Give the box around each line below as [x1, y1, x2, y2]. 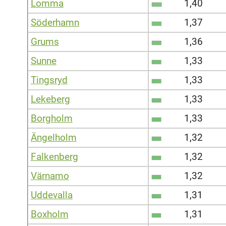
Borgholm [30, 112, 73, 124]
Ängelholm [30, 131, 77, 143]
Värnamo [30, 169, 69, 182]
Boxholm [30, 208, 69, 220]
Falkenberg [30, 150, 78, 162]
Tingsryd [30, 74, 68, 86]
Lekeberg [30, 93, 70, 105]
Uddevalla [30, 189, 73, 201]
